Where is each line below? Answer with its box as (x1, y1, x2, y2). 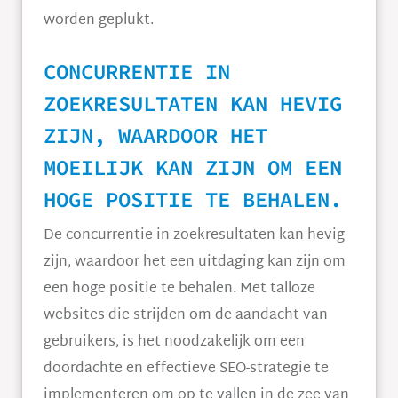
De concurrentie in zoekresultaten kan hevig (44, 223, 345, 249)
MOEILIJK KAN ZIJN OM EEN (44, 154, 342, 181)
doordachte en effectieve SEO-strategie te (44, 356, 329, 382)
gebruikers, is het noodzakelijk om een (44, 330, 305, 355)
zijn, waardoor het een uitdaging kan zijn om (44, 250, 346, 275)
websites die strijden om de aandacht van (44, 303, 328, 329)
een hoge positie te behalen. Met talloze (44, 276, 315, 302)
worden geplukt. (44, 8, 154, 34)
